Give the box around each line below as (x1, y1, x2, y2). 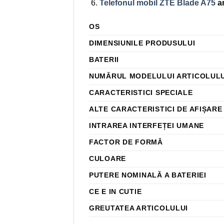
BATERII (89, 55, 119, 64)
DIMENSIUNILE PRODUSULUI (89, 39, 195, 47)
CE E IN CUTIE (89, 187, 142, 196)
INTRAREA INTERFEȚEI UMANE (89, 121, 204, 130)
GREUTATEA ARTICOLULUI (89, 204, 188, 212)
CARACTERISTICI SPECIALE (89, 88, 193, 97)
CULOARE (89, 154, 126, 163)
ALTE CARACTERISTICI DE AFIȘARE (89, 105, 222, 113)
